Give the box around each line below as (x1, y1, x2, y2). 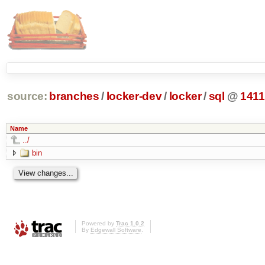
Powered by (82, 220, 116, 227)
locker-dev (106, 90, 162, 103)
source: (7, 90, 47, 103)
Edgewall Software (91, 227, 141, 234)
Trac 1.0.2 (116, 220, 144, 227)
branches (49, 90, 99, 103)
